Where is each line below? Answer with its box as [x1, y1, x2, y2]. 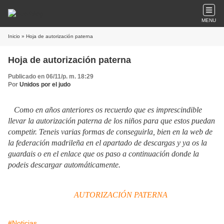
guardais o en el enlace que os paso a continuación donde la [8, 149, 199, 158]
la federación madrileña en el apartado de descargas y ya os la [8, 138, 207, 147]
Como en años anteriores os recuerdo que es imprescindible [8, 105, 202, 114]
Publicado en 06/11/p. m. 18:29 [8, 73, 93, 80]
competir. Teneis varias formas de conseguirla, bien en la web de [8, 127, 212, 136]
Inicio [8, 33, 20, 39]
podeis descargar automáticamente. [8, 160, 120, 169]
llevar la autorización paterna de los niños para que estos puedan [8, 116, 215, 125]
